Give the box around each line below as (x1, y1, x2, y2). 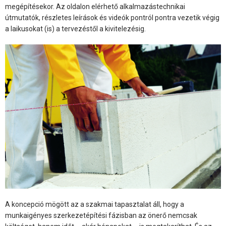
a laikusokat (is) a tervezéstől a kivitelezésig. (5, 25, 146, 33)
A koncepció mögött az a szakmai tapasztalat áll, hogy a (5, 200, 184, 209)
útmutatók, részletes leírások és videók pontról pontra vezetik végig (5, 14, 219, 22)
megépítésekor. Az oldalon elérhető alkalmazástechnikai (5, 3, 185, 11)
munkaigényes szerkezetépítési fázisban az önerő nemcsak (5, 211, 197, 220)
